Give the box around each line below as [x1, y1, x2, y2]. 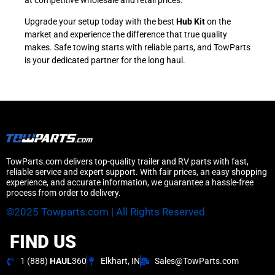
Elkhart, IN [101, 256, 140, 266]
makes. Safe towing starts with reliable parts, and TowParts [25, 42, 250, 53]
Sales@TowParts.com [154, 256, 239, 266]
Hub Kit [176, 17, 205, 27]
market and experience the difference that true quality [25, 29, 227, 40]
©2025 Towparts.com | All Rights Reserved [6, 206, 205, 219]
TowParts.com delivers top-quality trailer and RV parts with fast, [6, 156, 249, 166]
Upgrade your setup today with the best [25, 17, 176, 27]
